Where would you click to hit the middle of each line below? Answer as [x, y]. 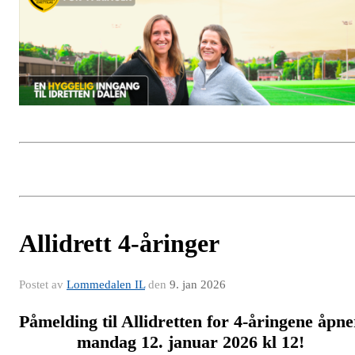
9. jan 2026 [198, 284]
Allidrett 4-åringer [119, 243]
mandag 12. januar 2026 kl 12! [190, 342]
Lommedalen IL [106, 284]
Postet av [43, 284]
